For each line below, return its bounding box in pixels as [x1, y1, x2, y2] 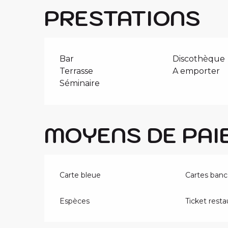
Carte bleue [60, 170, 101, 180]
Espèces [60, 196, 90, 206]
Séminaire [60, 78, 100, 88]
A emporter [172, 66, 220, 76]
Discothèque [172, 53, 225, 64]
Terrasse [60, 66, 94, 76]
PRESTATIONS [44, 4, 201, 32]
